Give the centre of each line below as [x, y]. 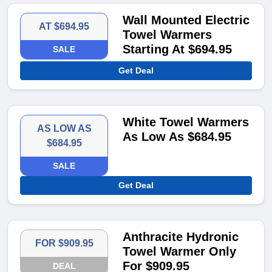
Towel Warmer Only [180, 252]
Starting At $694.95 [178, 49]
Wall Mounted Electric [186, 20]
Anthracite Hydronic [181, 237]
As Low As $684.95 [177, 137]
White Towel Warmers [186, 122]
